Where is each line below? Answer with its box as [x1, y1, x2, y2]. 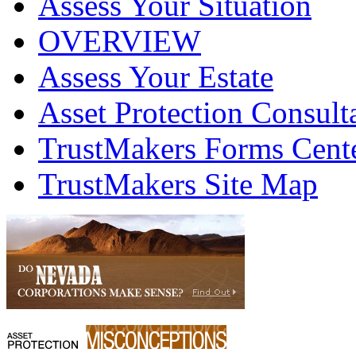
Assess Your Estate [38, 60, 273, 95]
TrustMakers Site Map [38, 167, 318, 202]
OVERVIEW [38, 24, 201, 59]
